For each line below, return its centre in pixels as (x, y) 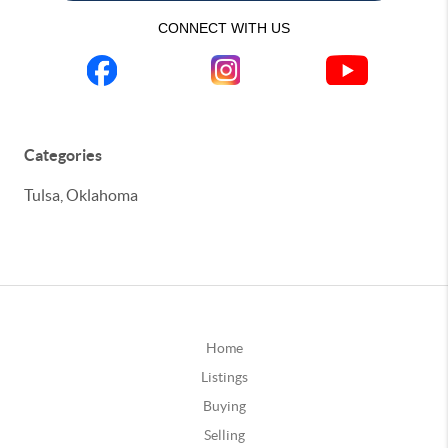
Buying (224, 406)
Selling (224, 435)
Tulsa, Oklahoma (81, 195)
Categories (63, 155)
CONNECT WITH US (224, 28)
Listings (224, 377)
